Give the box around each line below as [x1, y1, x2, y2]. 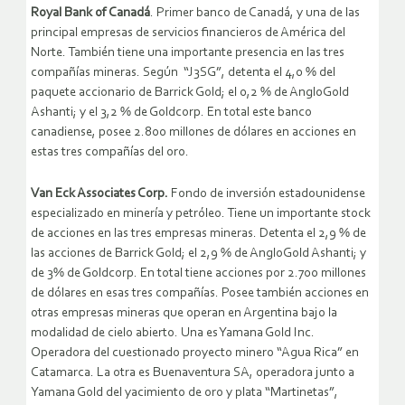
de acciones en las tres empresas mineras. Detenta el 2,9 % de [31, 227, 366, 241]
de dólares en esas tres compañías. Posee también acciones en [31, 287, 369, 301]
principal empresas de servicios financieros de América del [31, 26, 345, 41]
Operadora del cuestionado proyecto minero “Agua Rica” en [31, 346, 359, 361]
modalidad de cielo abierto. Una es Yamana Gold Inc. [31, 326, 315, 341]
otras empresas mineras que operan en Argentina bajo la [31, 306, 337, 321]
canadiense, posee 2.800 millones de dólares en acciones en [31, 126, 356, 140]
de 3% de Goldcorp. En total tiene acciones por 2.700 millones [31, 267, 366, 281]
